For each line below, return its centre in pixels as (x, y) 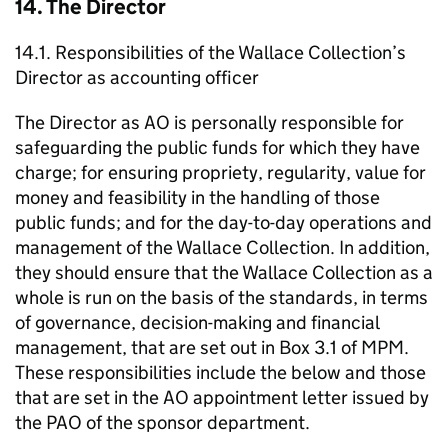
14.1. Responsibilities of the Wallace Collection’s (210, 52)
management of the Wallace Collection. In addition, (222, 247)
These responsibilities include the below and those (220, 372)
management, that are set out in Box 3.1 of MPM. (212, 347)
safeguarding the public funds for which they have (217, 147)
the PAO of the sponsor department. (162, 422)
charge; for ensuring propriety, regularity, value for (220, 172)
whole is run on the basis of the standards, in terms (221, 297)
